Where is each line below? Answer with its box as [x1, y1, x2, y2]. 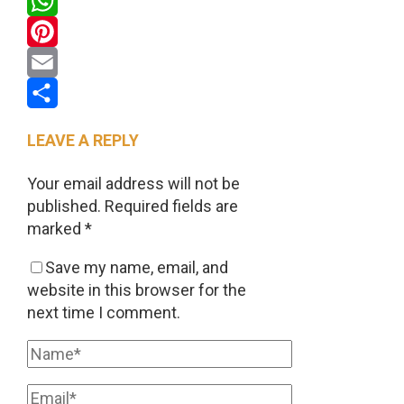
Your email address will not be [26, 174, 240, 194]
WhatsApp [26, 22, 101, 41]
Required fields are [104, 197, 238, 216]
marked [26, 219, 85, 239]
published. [26, 197, 101, 216]
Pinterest [26, 52, 93, 72]
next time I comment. [26, 303, 180, 323]
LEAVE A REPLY [26, 131, 139, 151]
